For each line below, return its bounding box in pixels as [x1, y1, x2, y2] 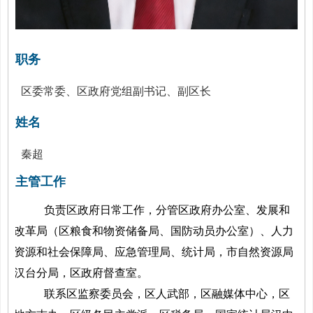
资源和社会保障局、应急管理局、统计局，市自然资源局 [14, 245, 294, 258]
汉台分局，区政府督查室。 [14, 266, 149, 279]
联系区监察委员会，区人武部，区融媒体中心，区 [43, 287, 290, 300]
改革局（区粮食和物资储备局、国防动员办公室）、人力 [14, 224, 294, 237]
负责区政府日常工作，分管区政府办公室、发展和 [43, 203, 290, 216]
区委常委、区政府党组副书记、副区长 [21, 85, 212, 97]
